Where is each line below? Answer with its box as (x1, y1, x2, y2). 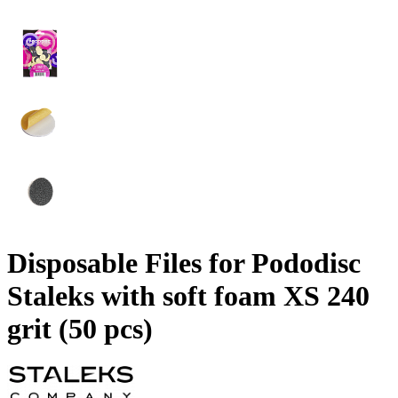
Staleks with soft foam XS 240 (7, 280, 370, 313)
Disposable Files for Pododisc (7, 247, 361, 280)
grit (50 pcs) (7, 313, 153, 346)
